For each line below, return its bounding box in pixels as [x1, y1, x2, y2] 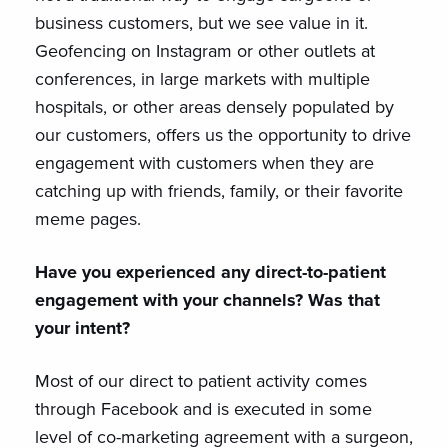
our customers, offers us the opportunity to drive [35, 122, 411, 148]
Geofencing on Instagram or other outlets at [35, 38, 375, 64]
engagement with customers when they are [35, 150, 374, 176]
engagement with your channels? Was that [35, 287, 380, 313]
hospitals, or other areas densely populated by [35, 94, 394, 120]
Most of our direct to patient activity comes [35, 368, 367, 394]
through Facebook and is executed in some [35, 396, 372, 422]
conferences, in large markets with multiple [35, 66, 370, 92]
